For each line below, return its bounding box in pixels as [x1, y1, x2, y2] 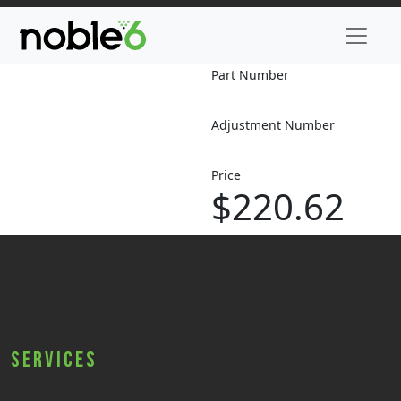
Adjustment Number [211, 116, 335, 134]
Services [11, 346, 98, 375]
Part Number [211, 66, 289, 84]
